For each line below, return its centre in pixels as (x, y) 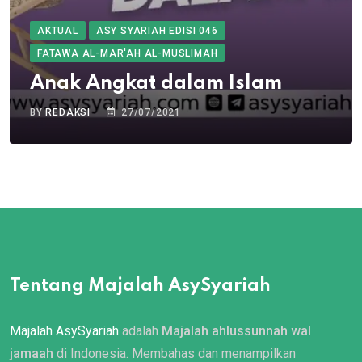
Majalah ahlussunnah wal (236, 330)
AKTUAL (58, 30)
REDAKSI (68, 112)
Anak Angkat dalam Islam (156, 83)
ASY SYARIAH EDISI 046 (157, 30)
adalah (140, 330)
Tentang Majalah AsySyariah (140, 286)
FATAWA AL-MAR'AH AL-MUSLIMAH (128, 53)
